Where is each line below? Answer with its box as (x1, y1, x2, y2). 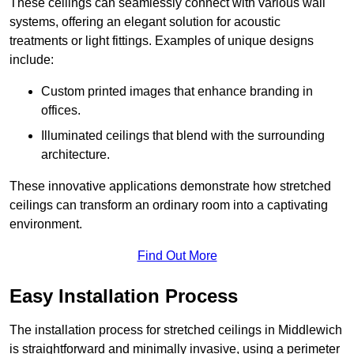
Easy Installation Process (9, 285, 238, 307)
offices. (41, 104, 81, 118)
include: (9, 53, 54, 67)
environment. (9, 217, 82, 232)
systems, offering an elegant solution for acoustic (9, 15, 281, 29)
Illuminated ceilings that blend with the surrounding (41, 129, 325, 143)
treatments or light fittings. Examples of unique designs (9, 34, 314, 48)
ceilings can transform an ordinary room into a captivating (9, 198, 328, 213)
